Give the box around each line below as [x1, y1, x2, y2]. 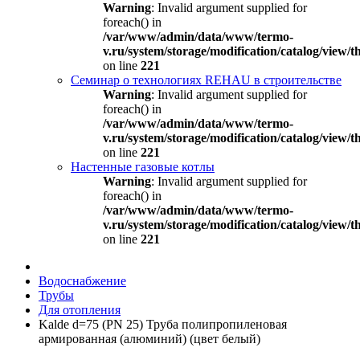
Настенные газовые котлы [71, 160, 215, 174]
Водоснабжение [39, 274, 126, 288]
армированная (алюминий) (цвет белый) [39, 332, 260, 346]
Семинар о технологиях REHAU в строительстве [71, 73, 342, 87]
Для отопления [39, 303, 121, 317]
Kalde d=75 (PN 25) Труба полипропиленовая [39, 317, 287, 331]
